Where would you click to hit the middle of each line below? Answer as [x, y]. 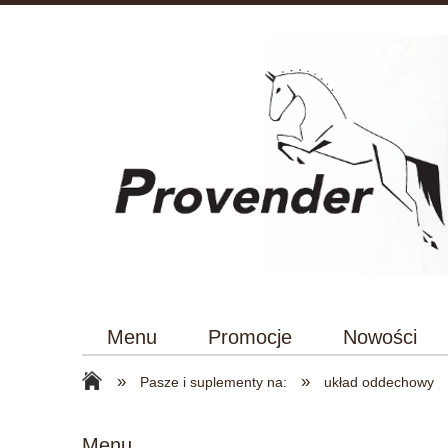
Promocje [250, 336]
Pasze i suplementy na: [214, 382]
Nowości [380, 336]
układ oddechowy [379, 382]
